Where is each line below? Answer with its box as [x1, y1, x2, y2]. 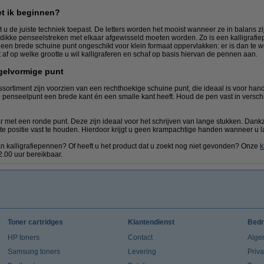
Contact [127, 233, 153, 242]
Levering [127, 247, 156, 256]
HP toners [7, 233, 39, 242]
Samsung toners [7, 247, 60, 256]
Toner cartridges [7, 218, 63, 227]
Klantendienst [127, 218, 174, 227]
